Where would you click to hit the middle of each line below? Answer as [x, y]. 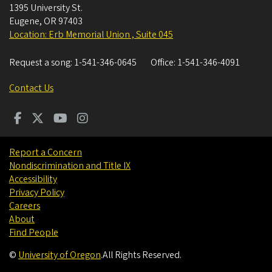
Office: [164, 63]
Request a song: [42, 63]
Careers [25, 206]
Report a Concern [46, 153]
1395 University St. [46, 8]
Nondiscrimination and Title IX [70, 166]
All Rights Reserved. [142, 255]
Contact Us [31, 88]
